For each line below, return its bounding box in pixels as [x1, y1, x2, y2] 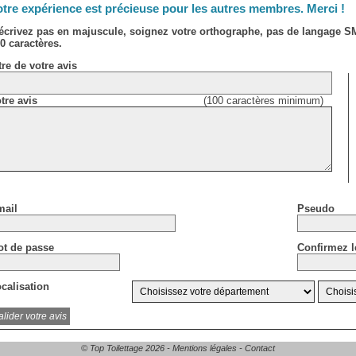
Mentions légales [172, 343, 237, 354]
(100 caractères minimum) [203, 95, 323, 107]
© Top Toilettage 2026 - [81, 343, 172, 354]
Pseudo [296, 203, 335, 215]
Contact [245, 343, 275, 354]
